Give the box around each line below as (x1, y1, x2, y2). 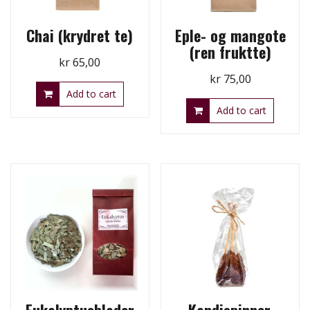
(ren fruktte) (189, 41, 271, 64)
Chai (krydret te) (26, 24, 134, 47)
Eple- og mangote (174, 24, 286, 47)
